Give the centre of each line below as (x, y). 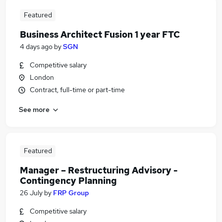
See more (34, 109)
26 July (31, 193)
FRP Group (71, 193)
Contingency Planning (68, 181)
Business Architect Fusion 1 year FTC (100, 34)
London (42, 77)
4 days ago (36, 47)
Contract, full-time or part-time (77, 90)
